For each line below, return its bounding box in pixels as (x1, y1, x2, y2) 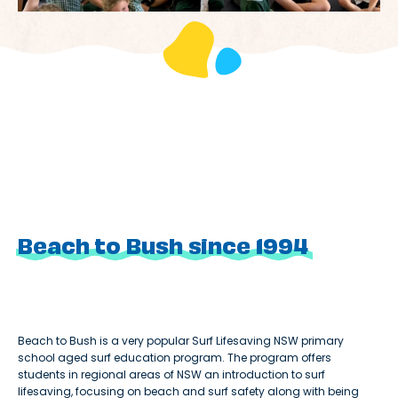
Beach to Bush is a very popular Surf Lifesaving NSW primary (18, 333, 344, 349)
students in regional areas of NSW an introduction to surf (18, 367, 325, 383)
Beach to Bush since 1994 (18, 231, 308, 259)
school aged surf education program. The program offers (18, 350, 331, 366)
